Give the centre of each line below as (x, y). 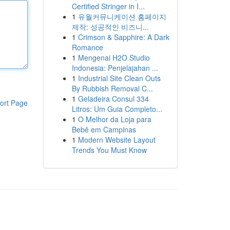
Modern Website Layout (117, 140)
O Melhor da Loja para (114, 119)
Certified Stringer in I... (108, 6)
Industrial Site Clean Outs (119, 78)
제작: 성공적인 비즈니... (110, 27)
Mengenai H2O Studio (114, 57)
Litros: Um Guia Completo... (117, 109)
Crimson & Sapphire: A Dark (123, 37)
